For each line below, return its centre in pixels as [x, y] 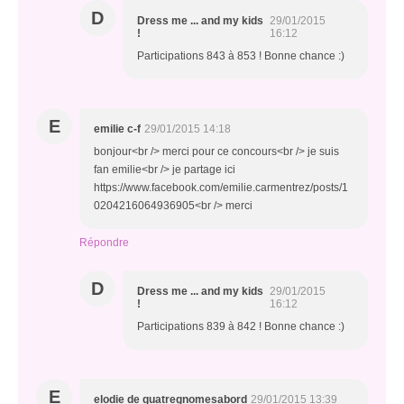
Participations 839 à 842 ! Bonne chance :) [241, 326]
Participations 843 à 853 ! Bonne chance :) [241, 56]
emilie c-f [117, 129]
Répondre [104, 243]
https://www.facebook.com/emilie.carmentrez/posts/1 [221, 188]
